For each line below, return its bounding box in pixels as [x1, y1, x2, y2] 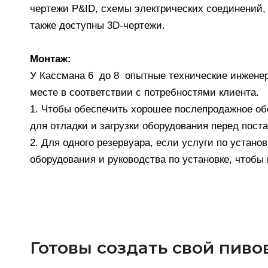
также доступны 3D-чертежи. [30, 20, 165, 31]
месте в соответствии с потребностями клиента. [30, 87, 259, 98]
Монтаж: [30, 53, 71, 65]
